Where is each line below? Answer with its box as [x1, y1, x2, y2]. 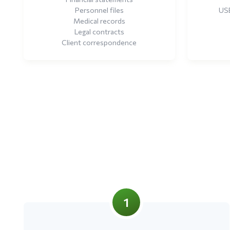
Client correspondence [62, 37, 137, 47]
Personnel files [74, 5, 124, 14]
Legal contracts [74, 27, 124, 36]
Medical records [73, 16, 125, 25]
